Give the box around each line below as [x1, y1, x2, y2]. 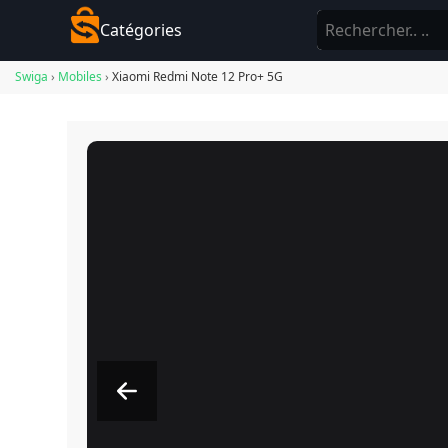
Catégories [100, 19, 182, 42]
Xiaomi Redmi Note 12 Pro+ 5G [112, 68, 283, 85]
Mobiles [58, 68, 102, 85]
